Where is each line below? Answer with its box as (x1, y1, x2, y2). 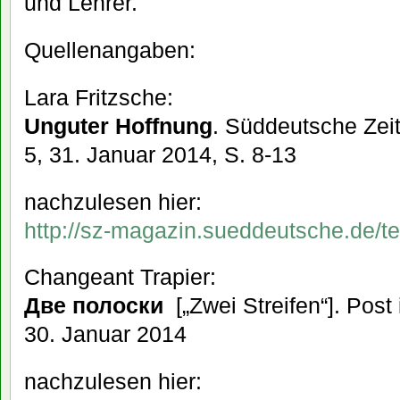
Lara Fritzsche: (24, 84, 173, 110)
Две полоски (24, 293, 163, 319)
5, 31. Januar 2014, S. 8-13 (24, 141, 296, 167)
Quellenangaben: (24, 37, 196, 62)
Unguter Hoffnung (24, 112, 212, 138)
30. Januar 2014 (24, 321, 187, 347)
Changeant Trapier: (24, 264, 216, 290)
